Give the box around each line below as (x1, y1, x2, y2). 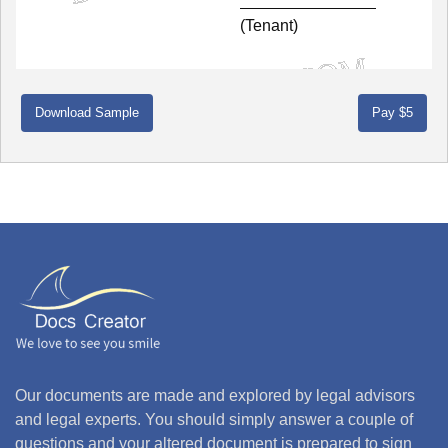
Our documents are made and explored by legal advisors (15, 386, 415, 404)
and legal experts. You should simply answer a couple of (15, 410, 413, 428)
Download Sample (35, 104, 139, 120)
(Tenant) (240, 16, 298, 34)
